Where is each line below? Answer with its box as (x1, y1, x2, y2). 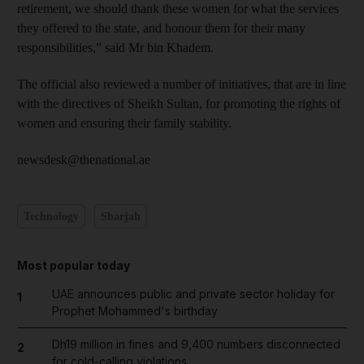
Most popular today (17, 258, 130, 272)
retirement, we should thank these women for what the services (17, 2, 339, 15)
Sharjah (100, 210, 141, 223)
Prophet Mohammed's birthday (51, 304, 218, 318)
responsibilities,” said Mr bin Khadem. (17, 41, 214, 54)
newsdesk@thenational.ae (17, 153, 150, 167)
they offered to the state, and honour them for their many (17, 21, 305, 35)
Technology (24, 210, 79, 223)
